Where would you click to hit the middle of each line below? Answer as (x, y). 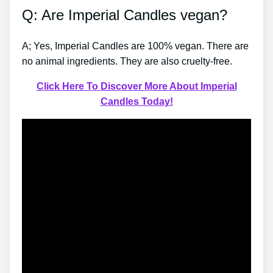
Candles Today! (136, 101)
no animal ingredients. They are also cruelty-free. (127, 61)
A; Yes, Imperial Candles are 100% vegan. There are (135, 46)
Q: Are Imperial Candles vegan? (125, 15)
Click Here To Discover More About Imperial (136, 86)
